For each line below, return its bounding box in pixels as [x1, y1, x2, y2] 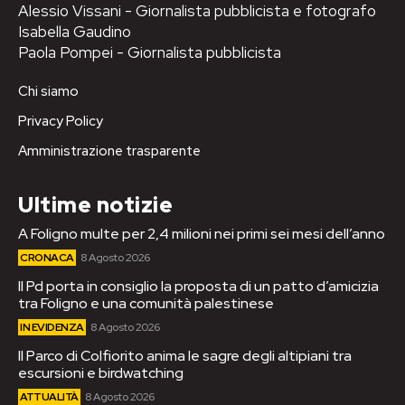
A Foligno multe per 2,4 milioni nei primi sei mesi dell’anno [18, 223, 385, 243]
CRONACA [20, 250, 74, 265]
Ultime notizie [18, 190, 173, 219]
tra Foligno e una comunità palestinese [18, 293, 274, 313]
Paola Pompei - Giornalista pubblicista [18, 42, 281, 62]
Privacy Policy [18, 111, 103, 130]
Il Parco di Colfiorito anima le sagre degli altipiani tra [18, 345, 352, 365]
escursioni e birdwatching [18, 363, 184, 382]
